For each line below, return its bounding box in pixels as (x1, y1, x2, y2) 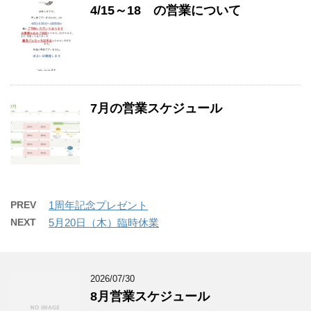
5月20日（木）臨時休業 (49, 217, 159, 228)
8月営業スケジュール (90, 289, 210, 303)
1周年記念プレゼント (49, 199, 148, 211)
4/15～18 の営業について (90, 3, 241, 17)
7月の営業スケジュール (90, 101, 222, 115)
